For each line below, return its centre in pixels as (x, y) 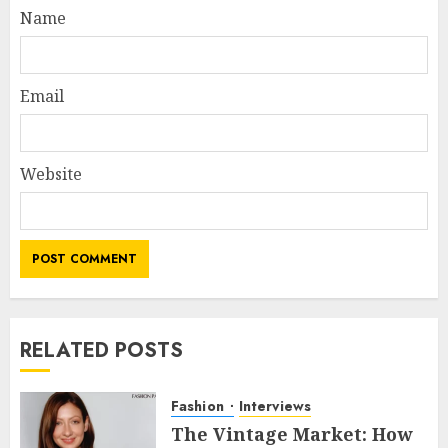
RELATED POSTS (101, 350)
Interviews (274, 405)
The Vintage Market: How (291, 433)
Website (51, 173)
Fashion (199, 405)
